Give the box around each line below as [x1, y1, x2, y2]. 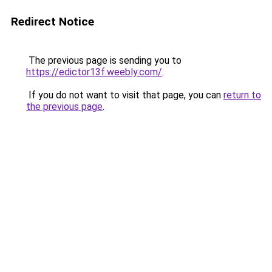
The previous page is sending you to [26, 55, 182, 66]
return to [223, 89, 261, 101]
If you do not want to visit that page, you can [26, 89, 223, 101]
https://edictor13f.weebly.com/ [26, 66, 162, 78]
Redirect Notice [11, 15, 94, 29]
